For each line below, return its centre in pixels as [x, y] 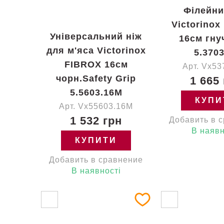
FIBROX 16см [96, 64]
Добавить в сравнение [96, 160]
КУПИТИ [96, 140]
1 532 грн [96, 121]
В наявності [96, 171]
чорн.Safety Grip [96, 78]
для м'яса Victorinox [96, 50]
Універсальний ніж [96, 36]
